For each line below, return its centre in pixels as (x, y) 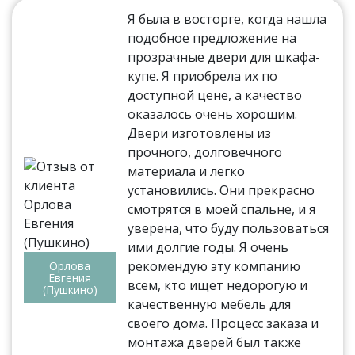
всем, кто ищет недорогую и (218, 286)
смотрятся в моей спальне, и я (222, 210)
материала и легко (187, 172)
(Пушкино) (70, 290)
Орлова (70, 266)
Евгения (70, 278)
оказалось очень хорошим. (213, 115)
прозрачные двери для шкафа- (224, 57)
